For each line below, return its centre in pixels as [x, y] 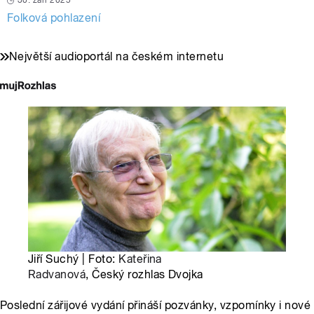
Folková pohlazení [54, 18]
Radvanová [57, 275]
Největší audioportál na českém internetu [117, 57]
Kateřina [140, 259]
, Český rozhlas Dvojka [144, 275]
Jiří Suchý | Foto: [74, 259]
